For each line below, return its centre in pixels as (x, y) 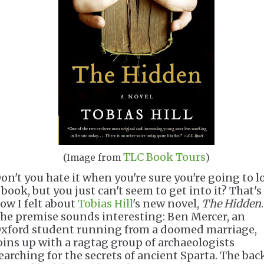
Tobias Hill (105, 204)
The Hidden (231, 204)
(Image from (93, 158)
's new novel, (167, 204)
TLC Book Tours (164, 157)
